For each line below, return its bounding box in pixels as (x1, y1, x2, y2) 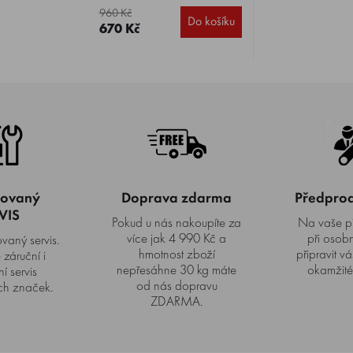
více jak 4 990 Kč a (127, 229, 226, 247)
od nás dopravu (136, 277, 217, 294)
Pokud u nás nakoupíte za (112, 214, 241, 231)
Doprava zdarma (121, 188, 232, 207)
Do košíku (187, 13, 235, 29)
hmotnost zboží (138, 245, 215, 262)
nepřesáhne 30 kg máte (117, 261, 236, 278)
